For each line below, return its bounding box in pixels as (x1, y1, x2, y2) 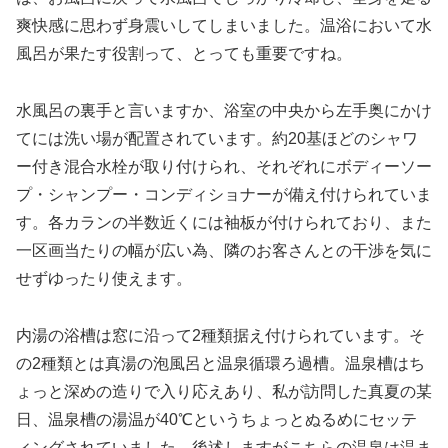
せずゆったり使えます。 (16, 270, 192, 288)
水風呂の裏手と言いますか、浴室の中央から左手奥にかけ (16, 102, 432, 120)
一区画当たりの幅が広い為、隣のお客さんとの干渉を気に (16, 242, 432, 260)
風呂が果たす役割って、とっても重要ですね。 (16, 45, 352, 63)
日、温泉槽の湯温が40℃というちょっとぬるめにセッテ (16, 410, 417, 428)
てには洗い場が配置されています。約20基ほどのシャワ (16, 130, 418, 148)
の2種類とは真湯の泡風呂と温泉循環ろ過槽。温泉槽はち (16, 354, 425, 372)
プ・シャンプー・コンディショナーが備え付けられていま (16, 186, 432, 204)
